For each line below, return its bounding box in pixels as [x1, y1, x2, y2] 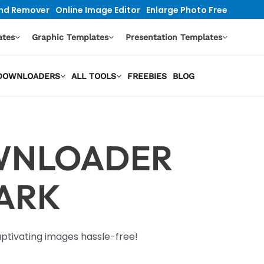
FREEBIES [127, 71, 167, 81]
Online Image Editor [55, 4, 140, 16]
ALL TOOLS [71, 71, 116, 81]
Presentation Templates [126, 32, 222, 42]
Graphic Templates [32, 32, 108, 42]
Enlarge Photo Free [146, 4, 227, 16]
